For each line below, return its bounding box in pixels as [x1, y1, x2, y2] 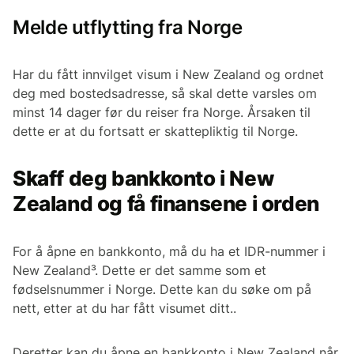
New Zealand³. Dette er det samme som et [13, 262, 266, 279]
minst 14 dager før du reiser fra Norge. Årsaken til [13, 104, 311, 121]
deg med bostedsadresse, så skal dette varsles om [13, 85, 317, 102]
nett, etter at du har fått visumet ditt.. [13, 300, 236, 317]
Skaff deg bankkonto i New [13, 166, 274, 191]
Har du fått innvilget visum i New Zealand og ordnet [13, 66, 324, 83]
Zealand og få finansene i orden [13, 191, 319, 217]
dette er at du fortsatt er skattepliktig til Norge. [13, 123, 298, 140]
